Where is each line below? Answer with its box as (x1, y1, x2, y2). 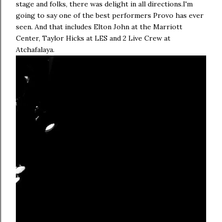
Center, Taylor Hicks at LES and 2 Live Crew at (16, 33, 170, 43)
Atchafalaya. (16, 45, 56, 54)
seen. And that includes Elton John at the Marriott (16, 22, 182, 31)
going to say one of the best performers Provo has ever (16, 10, 204, 20)
